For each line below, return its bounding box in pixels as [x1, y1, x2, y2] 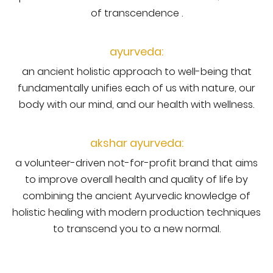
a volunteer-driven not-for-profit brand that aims [15, 156, 258, 170]
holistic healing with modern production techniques [12, 205, 261, 219]
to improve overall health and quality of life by [25, 172, 248, 186]
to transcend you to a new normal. [52, 222, 221, 236]
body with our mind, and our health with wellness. [19, 97, 254, 112]
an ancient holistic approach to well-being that [21, 65, 252, 79]
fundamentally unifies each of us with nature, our [18, 81, 255, 95]
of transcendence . [90, 6, 183, 20]
